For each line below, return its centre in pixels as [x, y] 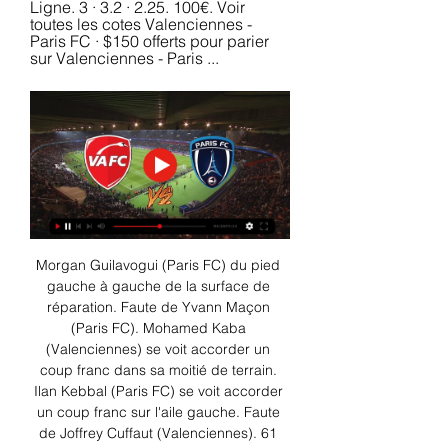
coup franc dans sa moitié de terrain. [158, 370]
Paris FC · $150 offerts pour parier [149, 40]
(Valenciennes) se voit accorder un [158, 349]
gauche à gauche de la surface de [158, 286]
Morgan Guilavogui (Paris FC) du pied [158, 265]
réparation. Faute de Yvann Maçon [158, 307]
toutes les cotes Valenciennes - [141, 23]
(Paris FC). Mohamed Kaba [158, 328]
